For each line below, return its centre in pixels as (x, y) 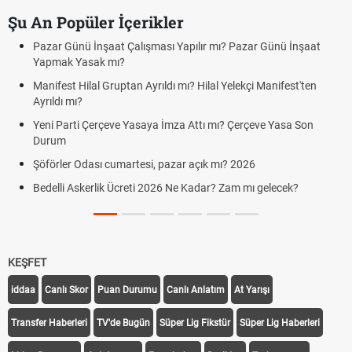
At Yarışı (252, 290)
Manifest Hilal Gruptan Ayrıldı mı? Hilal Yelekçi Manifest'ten (175, 86)
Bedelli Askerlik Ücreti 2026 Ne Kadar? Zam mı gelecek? (166, 188)
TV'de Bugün (123, 323)
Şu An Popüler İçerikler (96, 22)
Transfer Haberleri (49, 323)
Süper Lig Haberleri (280, 323)
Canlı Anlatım (196, 290)
